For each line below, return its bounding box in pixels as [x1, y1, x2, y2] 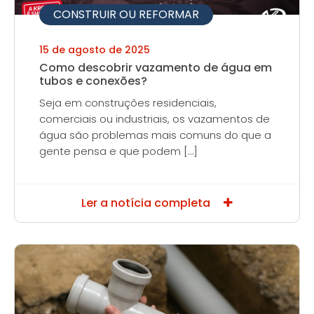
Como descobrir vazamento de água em [39, 60, 272, 76]
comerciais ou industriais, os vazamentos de [39, 111, 270, 126]
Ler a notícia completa [81, 195, 213, 211]
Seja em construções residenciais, [39, 95, 217, 110]
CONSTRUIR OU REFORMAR [53, 6, 199, 22]
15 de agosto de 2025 [39, 43, 150, 57]
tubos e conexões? [39, 73, 147, 89]
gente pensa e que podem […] [39, 144, 198, 158]
